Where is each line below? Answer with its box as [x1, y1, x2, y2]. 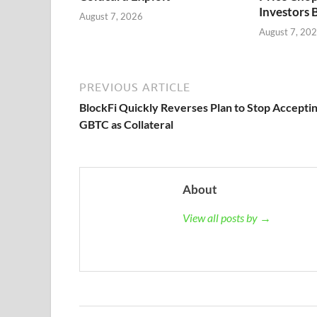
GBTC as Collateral [79, 117, 173, 132]
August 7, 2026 [79, 11, 143, 23]
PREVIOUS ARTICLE [79, 81, 190, 94]
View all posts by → [183, 211, 271, 225]
